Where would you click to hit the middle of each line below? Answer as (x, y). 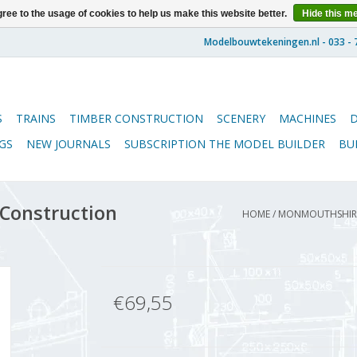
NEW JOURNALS (69, 144)
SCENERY (241, 118)
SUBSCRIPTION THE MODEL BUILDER (225, 144)
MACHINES (308, 118)
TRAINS (36, 118)
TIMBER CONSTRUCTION (136, 118)
